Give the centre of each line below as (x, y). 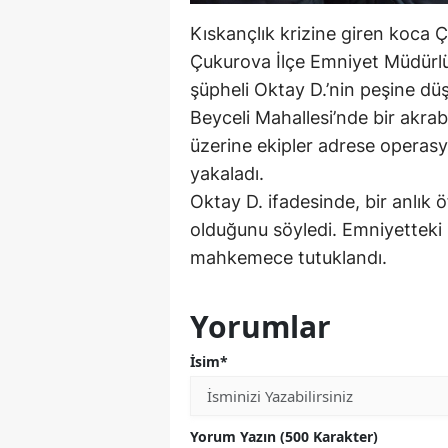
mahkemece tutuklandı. (288, 258)
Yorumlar (260, 327)
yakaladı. (227, 174)
